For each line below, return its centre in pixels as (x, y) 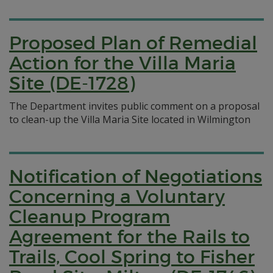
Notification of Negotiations (136, 176)
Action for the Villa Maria (122, 63)
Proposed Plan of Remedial (133, 43)
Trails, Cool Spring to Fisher (132, 257)
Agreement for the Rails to (129, 237)
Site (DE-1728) (72, 83)
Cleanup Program (90, 217)
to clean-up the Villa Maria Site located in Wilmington (130, 119)
